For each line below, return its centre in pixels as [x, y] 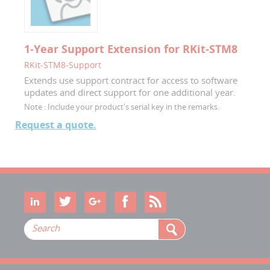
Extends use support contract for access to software [131, 80]
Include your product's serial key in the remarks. [133, 106]
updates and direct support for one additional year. [130, 92]
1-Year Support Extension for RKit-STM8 [131, 49]
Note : [35, 106]
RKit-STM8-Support [63, 64]
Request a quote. [56, 124]
